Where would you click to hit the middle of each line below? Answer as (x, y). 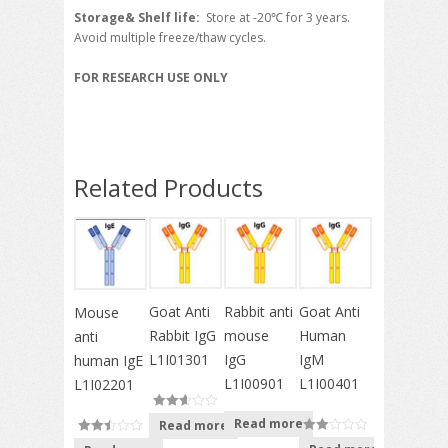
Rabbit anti (258, 311)
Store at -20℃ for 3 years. (278, 18)
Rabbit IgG (182, 335)
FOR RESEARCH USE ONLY (151, 78)
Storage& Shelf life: (140, 18)
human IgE (108, 360)
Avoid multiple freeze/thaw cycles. (170, 38)
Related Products (168, 188)
